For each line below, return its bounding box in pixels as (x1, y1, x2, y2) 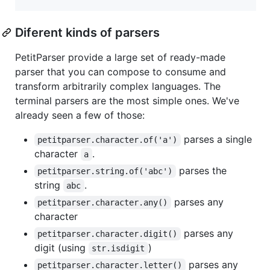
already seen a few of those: (15, 108, 145, 121)
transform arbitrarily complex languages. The (15, 80, 221, 92)
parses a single (180, 133, 255, 145)
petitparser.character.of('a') (37, 134, 178, 145)
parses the (175, 164, 230, 177)
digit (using (34, 241, 89, 254)
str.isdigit (92, 243, 145, 253)
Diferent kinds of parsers (15, 25, 160, 40)
